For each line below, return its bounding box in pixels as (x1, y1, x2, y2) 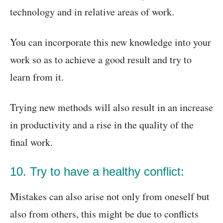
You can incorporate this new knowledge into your (10, 35, 211, 49)
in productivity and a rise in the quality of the (10, 118, 194, 132)
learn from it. (10, 70, 64, 84)
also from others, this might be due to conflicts (10, 207, 199, 221)
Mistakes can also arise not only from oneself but (10, 190, 210, 204)
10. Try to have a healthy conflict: (10, 165, 184, 179)
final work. (10, 135, 53, 149)
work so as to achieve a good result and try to (10, 53, 192, 67)
